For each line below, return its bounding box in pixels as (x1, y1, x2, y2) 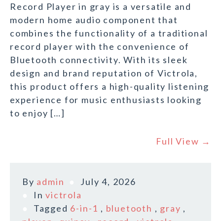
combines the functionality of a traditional (10, 28, 208, 39)
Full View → (156, 136, 211, 147)
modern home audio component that (10, 14, 178, 26)
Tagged (33, 203, 71, 214)
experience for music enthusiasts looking (10, 94, 202, 106)
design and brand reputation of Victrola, (10, 68, 198, 79)
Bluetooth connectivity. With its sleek (10, 54, 188, 66)
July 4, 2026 (80, 176, 136, 187)
